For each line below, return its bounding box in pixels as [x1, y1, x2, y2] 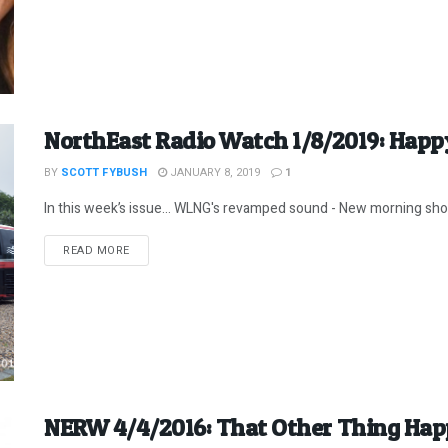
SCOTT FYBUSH [61, 163, 147, 181]
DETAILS [128, 240, 176, 258]
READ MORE [63, 241, 130, 259]
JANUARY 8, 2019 [167, 163, 260, 181]
